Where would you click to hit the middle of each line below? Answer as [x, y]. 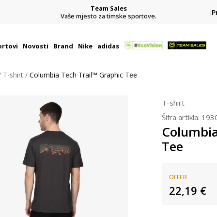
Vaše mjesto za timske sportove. [108, 16]
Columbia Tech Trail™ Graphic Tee [83, 75]
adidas [108, 46]
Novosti [35, 46]
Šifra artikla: [182, 117]
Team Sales [108, 8]
